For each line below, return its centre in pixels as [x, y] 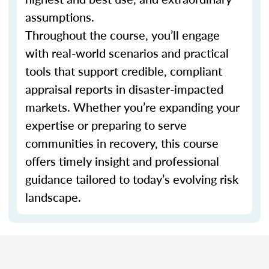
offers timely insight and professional [122, 161]
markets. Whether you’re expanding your [132, 107]
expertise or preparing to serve [106, 125]
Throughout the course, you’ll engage [122, 35]
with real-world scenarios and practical [127, 53]
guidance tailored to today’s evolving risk [132, 179]
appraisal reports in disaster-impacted [124, 89]
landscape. [53, 197]
